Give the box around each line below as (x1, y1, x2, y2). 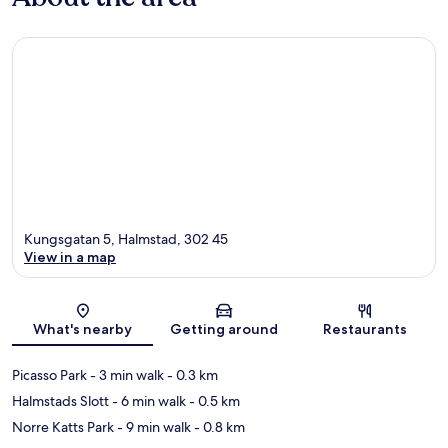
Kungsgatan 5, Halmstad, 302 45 (24, 230, 228, 249)
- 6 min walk (109, 392, 186, 411)
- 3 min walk (87, 366, 164, 385)
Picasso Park (12, 366, 87, 385)
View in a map (24, 248, 116, 267)
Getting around (169, 320, 278, 339)
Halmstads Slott (12, 392, 109, 411)
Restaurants (323, 320, 408, 339)
